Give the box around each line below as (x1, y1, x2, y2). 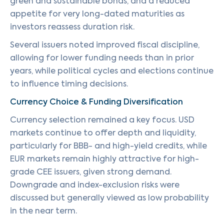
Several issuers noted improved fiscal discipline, (10, 39, 199, 50)
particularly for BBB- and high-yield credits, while (10, 140, 207, 151)
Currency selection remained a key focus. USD (10, 114, 194, 125)
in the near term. (10, 205, 77, 216)
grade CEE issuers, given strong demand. (10, 166, 171, 177)
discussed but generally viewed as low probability (10, 192, 209, 203)
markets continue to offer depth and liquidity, (10, 127, 196, 138)
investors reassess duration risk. (10, 21, 134, 32)
